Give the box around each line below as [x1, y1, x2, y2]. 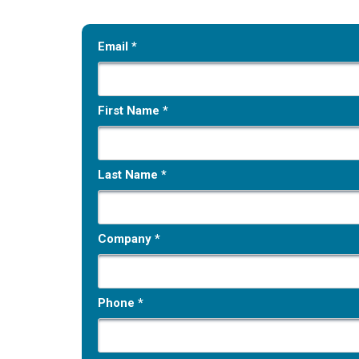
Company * [98, 232, 160, 246]
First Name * [98, 103, 168, 118]
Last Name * [98, 167, 167, 182]
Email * [98, 39, 137, 54]
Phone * [98, 296, 143, 310]
